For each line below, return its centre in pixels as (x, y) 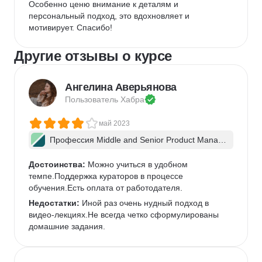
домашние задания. (67, 226)
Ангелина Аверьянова (121, 87)
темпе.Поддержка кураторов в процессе (107, 176)
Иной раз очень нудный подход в (145, 203)
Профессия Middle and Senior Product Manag (136, 140)
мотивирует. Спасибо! (70, 27)
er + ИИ (64, 151)
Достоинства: (57, 164)
